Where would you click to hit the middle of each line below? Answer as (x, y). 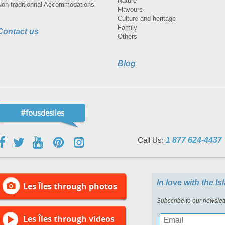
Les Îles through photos (70, 186)
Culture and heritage (147, 18)
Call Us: (151, 140)
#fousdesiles (42, 112)
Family (127, 27)
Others (127, 36)
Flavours (130, 9)
